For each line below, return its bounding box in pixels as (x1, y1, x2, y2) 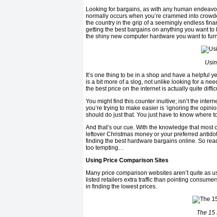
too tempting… (86, 144, 124, 152)
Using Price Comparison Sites (86, 157, 169, 164)
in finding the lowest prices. (86, 183, 157, 190)
